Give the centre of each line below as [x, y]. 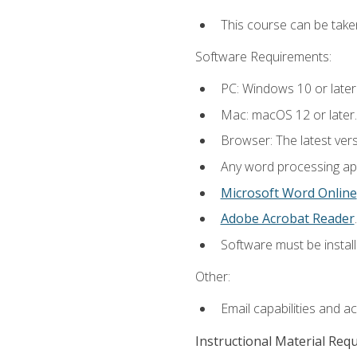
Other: [212, 276]
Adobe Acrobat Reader [287, 219]
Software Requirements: [263, 57]
